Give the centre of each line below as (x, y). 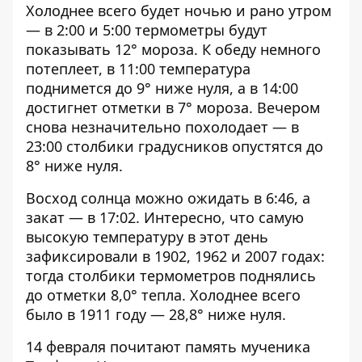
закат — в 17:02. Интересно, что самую (165, 217)
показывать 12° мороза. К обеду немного (173, 49)
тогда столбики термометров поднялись (171, 276)
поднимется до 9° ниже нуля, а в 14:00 (162, 88)
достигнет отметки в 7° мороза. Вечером (173, 107)
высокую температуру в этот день (147, 237)
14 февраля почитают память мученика (168, 347)
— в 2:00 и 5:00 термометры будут (147, 30)
